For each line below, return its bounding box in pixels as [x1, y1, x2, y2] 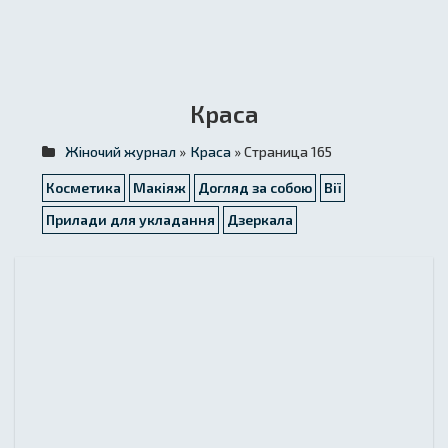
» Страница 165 [231, 143, 332, 160]
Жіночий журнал [65, 143, 176, 160]
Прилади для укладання [46, 211, 215, 228]
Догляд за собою [198, 179, 312, 196]
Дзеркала [227, 211, 293, 228]
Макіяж [133, 179, 186, 196]
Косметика [46, 179, 121, 196]
